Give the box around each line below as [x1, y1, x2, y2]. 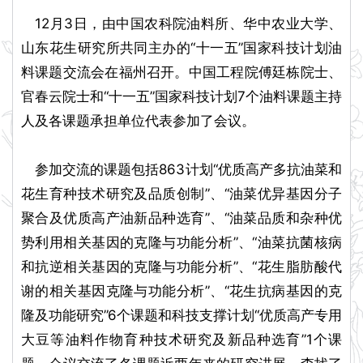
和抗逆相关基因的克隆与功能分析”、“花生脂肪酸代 [21, 258, 342, 275]
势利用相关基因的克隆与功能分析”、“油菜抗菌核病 [21, 234, 342, 251]
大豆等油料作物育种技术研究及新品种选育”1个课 [21, 331, 342, 348]
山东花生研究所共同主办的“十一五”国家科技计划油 [21, 40, 342, 57]
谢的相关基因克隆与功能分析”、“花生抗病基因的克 [21, 283, 342, 300]
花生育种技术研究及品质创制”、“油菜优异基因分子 [21, 186, 342, 203]
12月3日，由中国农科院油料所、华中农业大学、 [21, 15, 342, 32]
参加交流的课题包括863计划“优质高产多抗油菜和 [21, 161, 342, 178]
